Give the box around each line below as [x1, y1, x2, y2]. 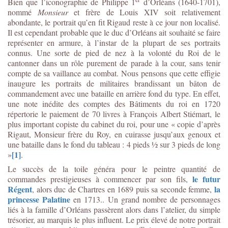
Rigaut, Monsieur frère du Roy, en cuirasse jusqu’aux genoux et [8, 128, 220, 139]
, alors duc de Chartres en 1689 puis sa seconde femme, [32, 183, 214, 194]
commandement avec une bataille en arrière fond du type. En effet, [8, 88, 220, 99]
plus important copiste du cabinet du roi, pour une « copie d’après [8, 118, 220, 129]
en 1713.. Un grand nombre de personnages [70, 193, 220, 205]
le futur [192, 173, 220, 185]
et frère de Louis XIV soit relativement [68, 6, 220, 17]
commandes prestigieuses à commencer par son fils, [8, 173, 192, 184]
